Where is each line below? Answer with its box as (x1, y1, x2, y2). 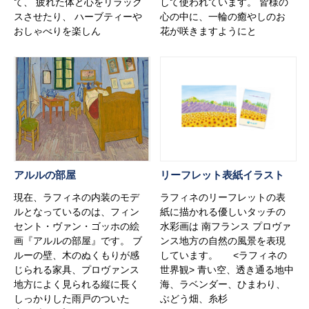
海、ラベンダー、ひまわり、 (160, 278, 286, 290)
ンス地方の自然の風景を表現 (160, 235, 286, 246)
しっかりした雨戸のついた (14, 292, 130, 304)
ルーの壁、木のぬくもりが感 (14, 249, 139, 261)
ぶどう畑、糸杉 (160, 292, 228, 304)
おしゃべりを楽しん (14, 25, 101, 37)
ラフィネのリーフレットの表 (160, 191, 286, 203)
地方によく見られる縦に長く (14, 278, 139, 290)
